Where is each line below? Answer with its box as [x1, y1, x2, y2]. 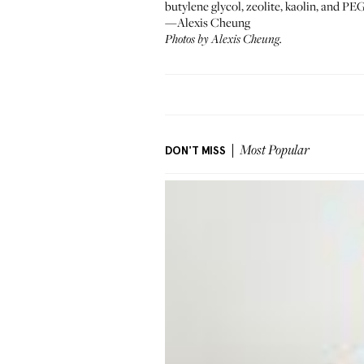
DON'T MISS [165, 144, 226, 158]
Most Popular [240, 144, 310, 158]
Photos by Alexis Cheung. [165, 33, 282, 46]
